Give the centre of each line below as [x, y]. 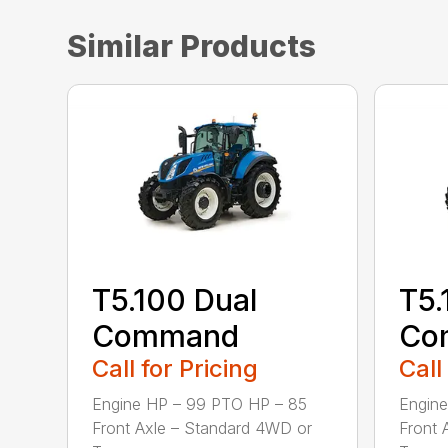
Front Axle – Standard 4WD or [202, 427]
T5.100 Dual [175, 299]
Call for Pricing [175, 368]
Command [166, 335]
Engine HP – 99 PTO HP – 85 [200, 403]
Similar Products [192, 46]
